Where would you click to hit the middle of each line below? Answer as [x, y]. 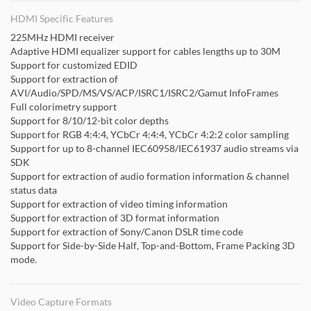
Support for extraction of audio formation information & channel [150, 176]
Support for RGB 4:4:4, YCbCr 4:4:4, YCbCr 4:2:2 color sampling [150, 134]
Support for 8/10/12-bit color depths [90, 120]
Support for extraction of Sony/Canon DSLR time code [127, 232]
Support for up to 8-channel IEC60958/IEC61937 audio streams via [154, 148]
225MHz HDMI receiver [62, 37]
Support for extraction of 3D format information [115, 218]
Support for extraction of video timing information [119, 204]
